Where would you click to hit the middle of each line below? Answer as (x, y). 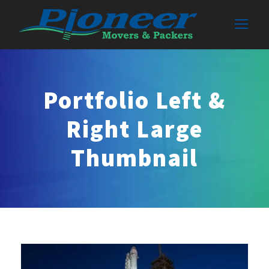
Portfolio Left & (134, 100)
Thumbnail (134, 157)
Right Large (134, 128)
